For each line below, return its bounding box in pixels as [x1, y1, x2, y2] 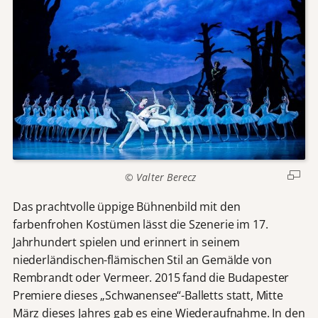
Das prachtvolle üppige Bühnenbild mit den [12, 198, 241, 214]
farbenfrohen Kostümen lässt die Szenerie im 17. [12, 216, 268, 232]
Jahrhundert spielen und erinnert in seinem [12, 234, 241, 250]
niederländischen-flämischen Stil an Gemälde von [12, 251, 272, 268]
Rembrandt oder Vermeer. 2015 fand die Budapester [12, 269, 290, 285]
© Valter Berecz [121, 170, 197, 185]
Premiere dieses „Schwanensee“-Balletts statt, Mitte [12, 287, 283, 303]
